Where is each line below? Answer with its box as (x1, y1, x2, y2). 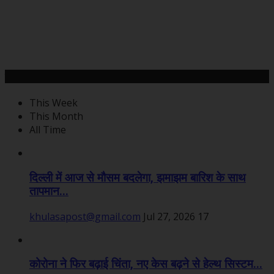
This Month (29, 109, 83, 124)
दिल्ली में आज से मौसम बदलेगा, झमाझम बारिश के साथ (29, 171, 246, 185)
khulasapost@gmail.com (29, 209, 141, 223)
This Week (29, 96, 78, 110)
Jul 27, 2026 (143, 209, 195, 223)
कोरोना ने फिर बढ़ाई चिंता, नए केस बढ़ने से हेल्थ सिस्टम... (29, 257, 262, 272)
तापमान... (29, 184, 68, 198)
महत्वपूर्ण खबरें (5, 69, 53, 83)
